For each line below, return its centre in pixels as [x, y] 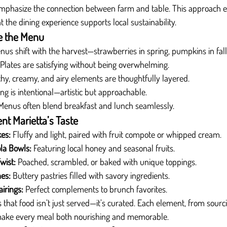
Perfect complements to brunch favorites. [95, 189]
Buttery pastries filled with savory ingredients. [90, 175]
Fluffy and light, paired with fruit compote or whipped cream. [116, 134]
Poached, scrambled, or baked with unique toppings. [106, 162]
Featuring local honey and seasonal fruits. [103, 148]
